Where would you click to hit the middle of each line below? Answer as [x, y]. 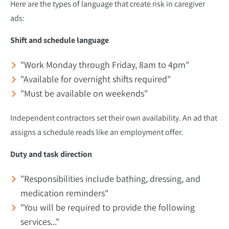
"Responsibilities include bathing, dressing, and [110, 178]
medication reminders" [64, 193]
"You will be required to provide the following [108, 207]
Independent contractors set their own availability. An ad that [114, 118]
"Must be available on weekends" [84, 93]
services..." [40, 221]
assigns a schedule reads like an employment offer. [97, 132]
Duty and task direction [51, 154]
